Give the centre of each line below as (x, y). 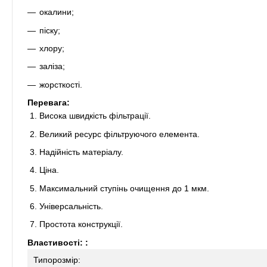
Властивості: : (58, 242)
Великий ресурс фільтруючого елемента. (119, 134)
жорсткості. (61, 84)
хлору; (52, 48)
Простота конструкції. (81, 224)
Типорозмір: (57, 260)
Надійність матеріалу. (81, 152)
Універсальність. (71, 207)
